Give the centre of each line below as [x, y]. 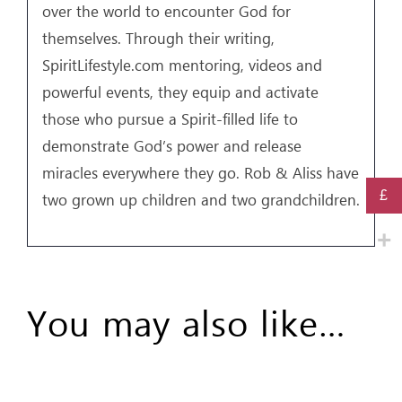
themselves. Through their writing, [158, 39]
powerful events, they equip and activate [180, 92]
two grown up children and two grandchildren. [201, 200]
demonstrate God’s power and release [172, 146]
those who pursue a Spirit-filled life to [170, 119]
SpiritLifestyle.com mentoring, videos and [182, 66]
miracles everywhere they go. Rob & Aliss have [201, 173]
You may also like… [187, 322]
